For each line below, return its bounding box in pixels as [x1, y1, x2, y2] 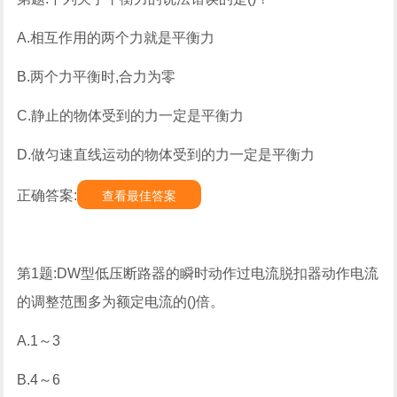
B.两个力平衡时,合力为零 [17, 69, 176, 84]
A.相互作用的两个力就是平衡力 [17, 30, 215, 45]
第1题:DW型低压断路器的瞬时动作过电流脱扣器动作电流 [17, 266, 379, 281]
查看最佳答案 [102, 189, 177, 203]
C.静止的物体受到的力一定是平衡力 [17, 108, 245, 123]
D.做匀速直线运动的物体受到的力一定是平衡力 [17, 147, 315, 162]
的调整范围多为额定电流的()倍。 [17, 294, 225, 309]
